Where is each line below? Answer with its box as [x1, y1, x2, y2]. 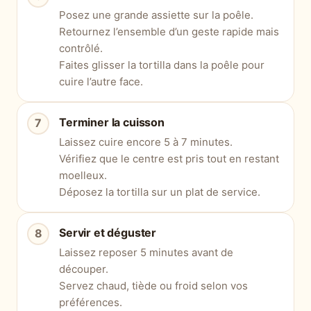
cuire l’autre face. [59, 74, 143, 88]
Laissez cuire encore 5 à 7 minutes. [59, 135, 233, 149]
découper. [59, 262, 108, 276]
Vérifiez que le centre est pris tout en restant [59, 151, 279, 165]
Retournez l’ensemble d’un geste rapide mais [59, 24, 279, 38]
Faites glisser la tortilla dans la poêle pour [59, 58, 264, 72]
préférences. [59, 295, 122, 309]
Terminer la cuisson [59, 115, 165, 129]
